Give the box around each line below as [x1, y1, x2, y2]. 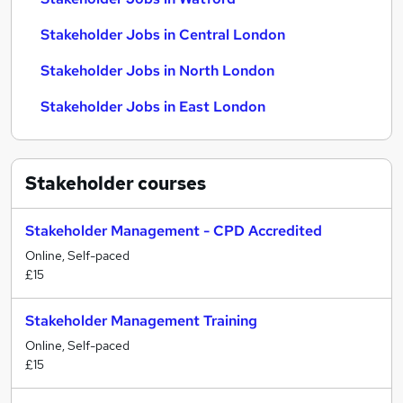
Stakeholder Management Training [25, 311, 257, 330]
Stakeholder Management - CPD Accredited [25, 221, 322, 240]
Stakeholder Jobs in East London [40, 97, 265, 116]
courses [134, 172, 206, 195]
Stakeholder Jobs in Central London [40, 25, 285, 44]
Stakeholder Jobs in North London [40, 61, 274, 80]
